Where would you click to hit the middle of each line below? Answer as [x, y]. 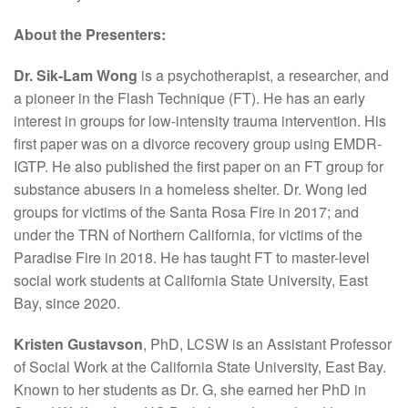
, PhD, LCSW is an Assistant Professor [267, 344]
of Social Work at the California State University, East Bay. [200, 367]
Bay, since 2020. [67, 303]
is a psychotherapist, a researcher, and [263, 75]
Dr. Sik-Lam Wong [76, 75]
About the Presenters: [90, 34]
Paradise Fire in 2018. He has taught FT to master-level [192, 257]
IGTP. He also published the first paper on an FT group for [199, 166]
